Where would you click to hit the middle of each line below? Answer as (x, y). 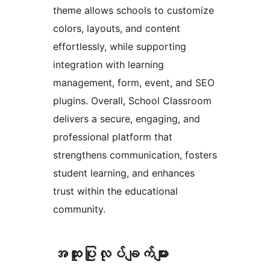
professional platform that (113, 137)
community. (79, 209)
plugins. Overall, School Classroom (132, 100)
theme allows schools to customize (133, 10)
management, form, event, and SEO (134, 82)
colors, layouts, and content (117, 28)
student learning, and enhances (124, 173)
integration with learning (108, 64)
